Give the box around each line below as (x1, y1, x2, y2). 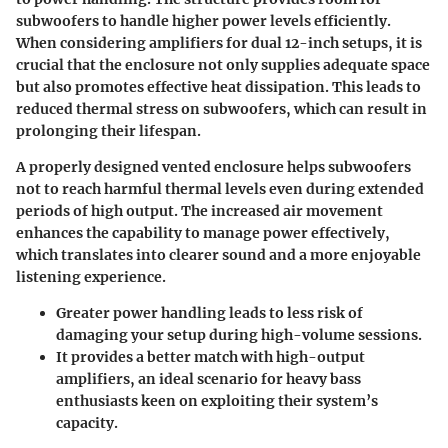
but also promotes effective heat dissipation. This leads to (16, 77, 421, 96)
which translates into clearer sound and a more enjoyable (16, 245, 421, 264)
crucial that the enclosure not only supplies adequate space (16, 55, 430, 74)
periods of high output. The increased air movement (16, 201, 383, 220)
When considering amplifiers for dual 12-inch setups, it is (16, 33, 422, 52)
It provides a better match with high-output (56, 347, 365, 366)
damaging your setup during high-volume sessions (56, 325, 418, 344)
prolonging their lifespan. (16, 121, 201, 140)
